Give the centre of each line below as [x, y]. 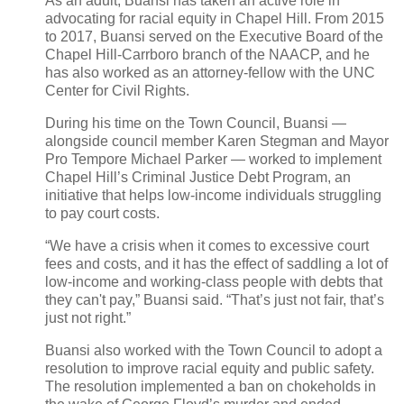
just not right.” [88, 317]
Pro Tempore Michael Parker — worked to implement [213, 159]
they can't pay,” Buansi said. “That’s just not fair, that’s [215, 299]
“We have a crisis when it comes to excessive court [207, 245]
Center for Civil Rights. [117, 91]
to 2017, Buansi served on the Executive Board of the [214, 37]
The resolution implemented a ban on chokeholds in [211, 386]
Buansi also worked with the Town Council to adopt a [214, 350]
